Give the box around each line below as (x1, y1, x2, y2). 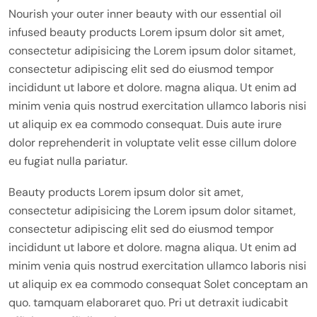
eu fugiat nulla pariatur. (8, 154, 127, 169)
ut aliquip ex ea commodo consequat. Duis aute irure (8, 117, 282, 132)
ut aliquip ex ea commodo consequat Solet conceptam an (8, 277, 308, 292)
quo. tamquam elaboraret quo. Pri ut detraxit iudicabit (8, 295, 288, 311)
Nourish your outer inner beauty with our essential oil (8, 6, 282, 22)
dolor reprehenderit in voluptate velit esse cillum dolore (8, 135, 296, 151)
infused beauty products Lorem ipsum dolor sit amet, (8, 25, 284, 40)
